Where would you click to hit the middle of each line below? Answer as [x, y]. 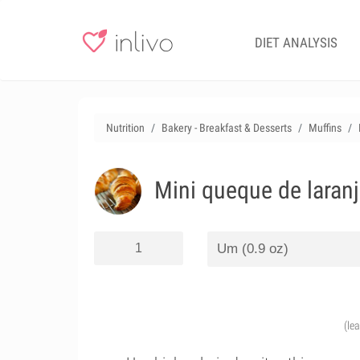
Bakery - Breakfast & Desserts [227, 128]
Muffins [325, 128]
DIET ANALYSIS [296, 43]
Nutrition [125, 128]
